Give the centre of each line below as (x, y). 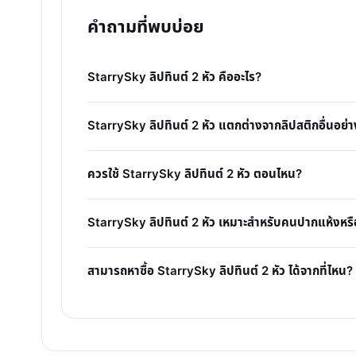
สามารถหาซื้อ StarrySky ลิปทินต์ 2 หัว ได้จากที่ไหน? (220, 271)
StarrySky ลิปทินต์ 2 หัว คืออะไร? (174, 77)
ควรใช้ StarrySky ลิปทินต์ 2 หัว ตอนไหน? (195, 174)
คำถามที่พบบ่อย (146, 27)
